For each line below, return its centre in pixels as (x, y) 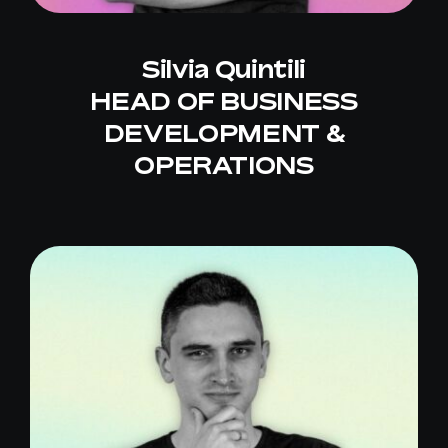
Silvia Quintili (224, 69)
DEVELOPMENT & (224, 133)
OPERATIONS (224, 165)
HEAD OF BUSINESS (224, 101)
